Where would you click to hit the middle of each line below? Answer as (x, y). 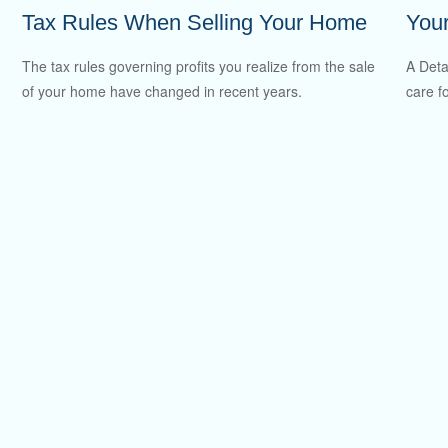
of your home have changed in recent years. (162, 91)
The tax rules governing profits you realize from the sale (199, 66)
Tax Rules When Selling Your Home (195, 22)
